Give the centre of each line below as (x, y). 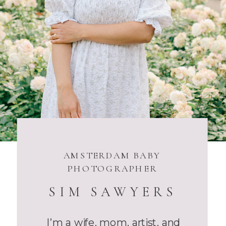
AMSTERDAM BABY (112, 155)
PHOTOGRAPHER (112, 169)
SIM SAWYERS (113, 192)
